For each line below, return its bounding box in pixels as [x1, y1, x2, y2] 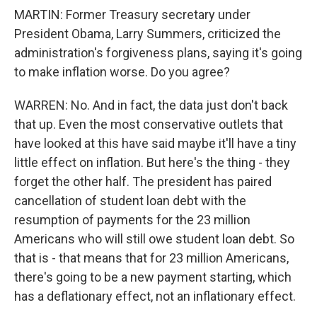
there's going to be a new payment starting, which [14, 270, 292, 284]
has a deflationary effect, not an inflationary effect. [14, 289, 296, 304]
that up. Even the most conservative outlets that [14, 117, 283, 132]
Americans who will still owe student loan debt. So [14, 231, 294, 246]
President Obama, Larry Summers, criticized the [14, 26, 281, 41]
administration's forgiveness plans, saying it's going [14, 45, 302, 60]
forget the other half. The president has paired [14, 174, 272, 189]
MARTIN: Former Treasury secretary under [14, 7, 250, 22]
